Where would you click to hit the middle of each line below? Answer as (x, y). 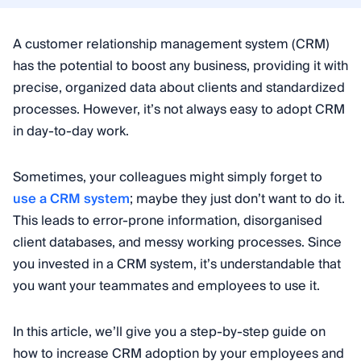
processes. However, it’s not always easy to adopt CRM (179, 110)
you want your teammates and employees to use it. (166, 286)
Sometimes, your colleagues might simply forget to (168, 177)
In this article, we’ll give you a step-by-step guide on (169, 332)
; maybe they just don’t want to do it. (237, 199)
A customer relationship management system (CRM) (171, 44)
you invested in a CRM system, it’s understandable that (177, 264)
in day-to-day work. (71, 131)
